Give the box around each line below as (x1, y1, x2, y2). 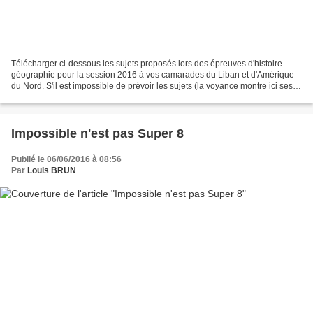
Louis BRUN (27, 166, 76, 176)
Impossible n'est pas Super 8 (11, 126, 184, 141)
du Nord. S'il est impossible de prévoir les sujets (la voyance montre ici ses (11, 81, 293, 92)
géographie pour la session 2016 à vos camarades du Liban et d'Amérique (11, 70, 294, 80)
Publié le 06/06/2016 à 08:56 (11, 154, 122, 165)
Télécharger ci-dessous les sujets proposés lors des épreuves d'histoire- (11, 59, 285, 69)
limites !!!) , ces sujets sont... (11, 92, 115, 103)
